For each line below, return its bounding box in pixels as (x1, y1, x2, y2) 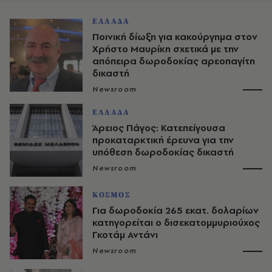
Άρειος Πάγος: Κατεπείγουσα (92, 121, 225, 134)
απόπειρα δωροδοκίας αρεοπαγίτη (92, 54, 255, 67)
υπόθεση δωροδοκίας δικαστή (92, 145, 234, 158)
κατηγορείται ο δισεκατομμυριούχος (92, 216, 260, 229)
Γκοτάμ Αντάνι (92, 228, 158, 241)
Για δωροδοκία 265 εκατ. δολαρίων (92, 203, 259, 217)
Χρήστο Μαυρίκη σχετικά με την (92, 42, 239, 55)
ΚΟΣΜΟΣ (92, 189, 131, 200)
